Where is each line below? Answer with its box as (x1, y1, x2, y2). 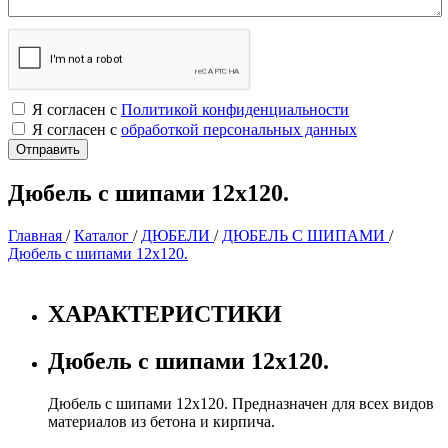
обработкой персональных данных (121, 121, 357, 138)
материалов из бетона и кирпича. (48, 412, 275, 430)
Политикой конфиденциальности (121, 101, 349, 118)
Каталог (74, 226, 133, 244)
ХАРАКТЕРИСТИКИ (48, 300, 282, 327)
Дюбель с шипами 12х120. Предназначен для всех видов (48, 394, 434, 412)
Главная (8, 226, 66, 244)
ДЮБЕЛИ (141, 226, 214, 244)
